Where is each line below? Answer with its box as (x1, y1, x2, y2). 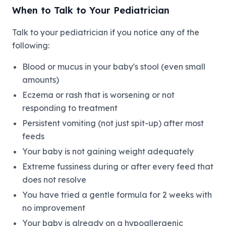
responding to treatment (22, 103, 118, 114)
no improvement (22, 203, 85, 213)
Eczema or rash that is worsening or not (22, 90, 175, 100)
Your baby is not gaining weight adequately (22, 146, 194, 157)
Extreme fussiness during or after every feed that (22, 161, 213, 172)
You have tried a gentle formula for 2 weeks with (22, 190, 212, 200)
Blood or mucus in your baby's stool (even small (22, 62, 205, 72)
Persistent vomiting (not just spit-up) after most (22, 118, 204, 129)
